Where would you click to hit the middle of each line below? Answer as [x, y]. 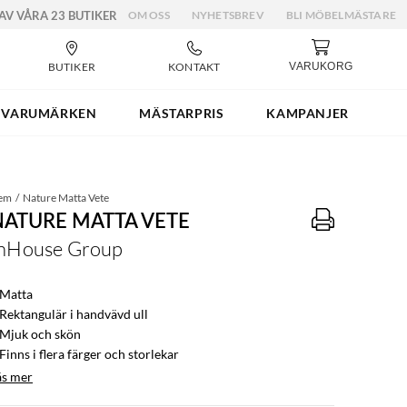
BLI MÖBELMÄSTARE [341, 15]
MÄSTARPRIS [182, 113]
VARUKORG [321, 66]
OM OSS [149, 15]
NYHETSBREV [228, 15]
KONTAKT [194, 66]
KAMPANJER [308, 113]
